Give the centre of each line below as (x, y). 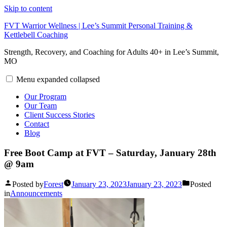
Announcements (36, 194)
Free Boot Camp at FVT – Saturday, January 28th (110, 153)
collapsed (85, 79)
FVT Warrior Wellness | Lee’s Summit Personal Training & (98, 26)
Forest (53, 184)
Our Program (45, 97)
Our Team (41, 106)
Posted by (28, 184)
